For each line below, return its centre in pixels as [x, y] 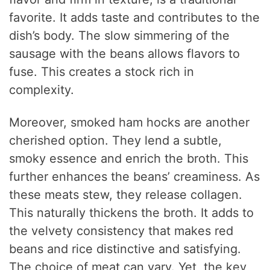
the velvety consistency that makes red [121, 231]
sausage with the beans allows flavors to [125, 54]
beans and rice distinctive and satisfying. [125, 249]
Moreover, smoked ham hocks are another [130, 123]
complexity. [42, 90]
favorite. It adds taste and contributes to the [135, 18]
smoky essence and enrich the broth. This [129, 159]
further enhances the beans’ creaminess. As [135, 177]
